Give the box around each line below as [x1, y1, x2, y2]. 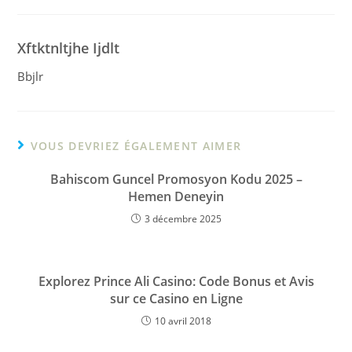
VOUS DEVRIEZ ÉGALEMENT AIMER [30, 138, 242, 153]
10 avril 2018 [154, 314, 211, 328]
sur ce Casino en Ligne [109, 290, 243, 307]
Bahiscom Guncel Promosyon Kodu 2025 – [49, 170, 302, 188]
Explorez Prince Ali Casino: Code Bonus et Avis [38, 273, 314, 290]
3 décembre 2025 [144, 212, 222, 225]
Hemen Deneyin [128, 188, 224, 205]
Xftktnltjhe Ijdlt [17, 38, 120, 57]
